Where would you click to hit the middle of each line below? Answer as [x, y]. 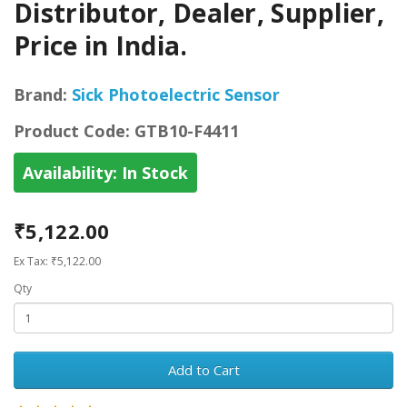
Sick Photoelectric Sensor [176, 95]
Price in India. [101, 46]
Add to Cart [203, 370]
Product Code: [72, 131]
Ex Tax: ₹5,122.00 [57, 262]
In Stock [153, 173]
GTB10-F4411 [184, 131]
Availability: [70, 173]
